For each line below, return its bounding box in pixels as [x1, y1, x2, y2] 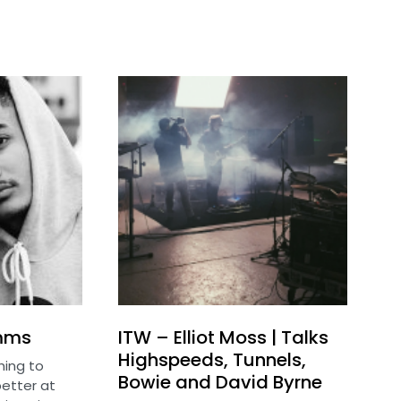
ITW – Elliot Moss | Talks [118, 325, 328, 351]
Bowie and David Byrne [118, 370, 322, 396]
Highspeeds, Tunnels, [118, 347, 306, 373]
